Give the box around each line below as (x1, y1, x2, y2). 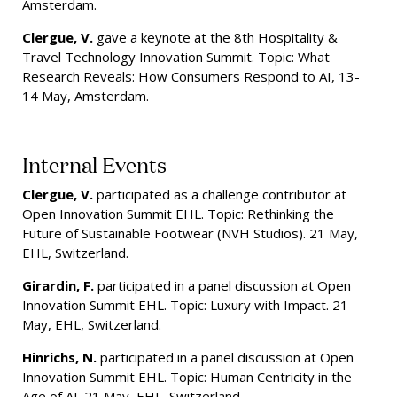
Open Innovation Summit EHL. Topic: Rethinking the (22, 205, 334, 223)
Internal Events (22, 149, 167, 179)
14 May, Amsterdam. (22, 87, 149, 105)
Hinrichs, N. (22, 348, 97, 367)
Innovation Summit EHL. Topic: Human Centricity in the (22, 368, 352, 386)
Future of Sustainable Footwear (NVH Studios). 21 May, (22, 224, 358, 243)
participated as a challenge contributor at (93, 185, 346, 204)
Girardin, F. (22, 276, 94, 295)
